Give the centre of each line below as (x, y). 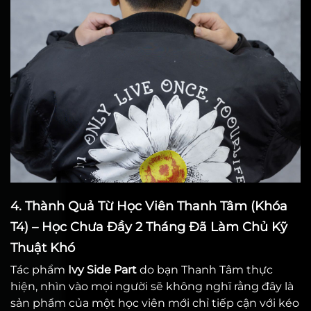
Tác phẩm (39, 270)
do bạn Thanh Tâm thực (205, 270)
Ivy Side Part (102, 270)
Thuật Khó (43, 248)
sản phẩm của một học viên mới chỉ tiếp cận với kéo (155, 303)
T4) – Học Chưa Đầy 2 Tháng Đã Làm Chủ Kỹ (149, 227)
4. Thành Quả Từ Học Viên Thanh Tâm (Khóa (149, 206)
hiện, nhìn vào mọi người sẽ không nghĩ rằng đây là (152, 286)
